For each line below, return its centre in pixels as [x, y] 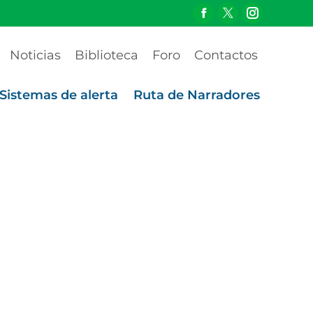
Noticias [35, 55]
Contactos [226, 55]
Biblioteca [107, 55]
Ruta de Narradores [197, 95]
